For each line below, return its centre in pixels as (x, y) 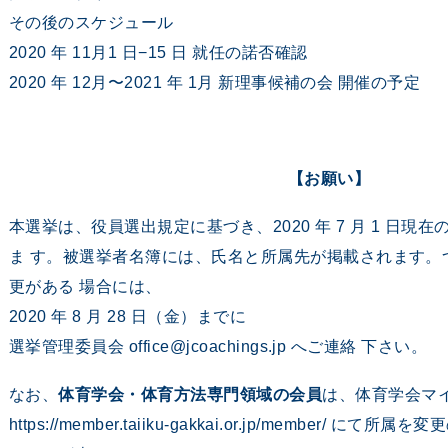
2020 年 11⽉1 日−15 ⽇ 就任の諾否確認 (158, 52)
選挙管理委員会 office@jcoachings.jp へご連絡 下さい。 (218, 346)
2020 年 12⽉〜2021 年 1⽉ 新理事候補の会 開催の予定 (215, 82)
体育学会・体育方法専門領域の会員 (190, 394)
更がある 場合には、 (85, 286)
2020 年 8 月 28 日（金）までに (128, 316)
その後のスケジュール (91, 22)
